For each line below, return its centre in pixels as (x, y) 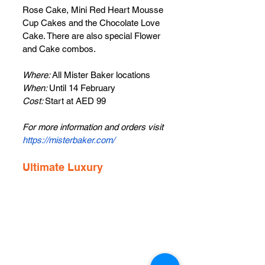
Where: (37, 75)
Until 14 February (82, 88)
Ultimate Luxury (64, 167)
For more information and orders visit (94, 127)
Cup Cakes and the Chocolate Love (92, 22)
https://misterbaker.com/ (69, 140)
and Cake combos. (59, 49)
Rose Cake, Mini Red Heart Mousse (94, 9)
